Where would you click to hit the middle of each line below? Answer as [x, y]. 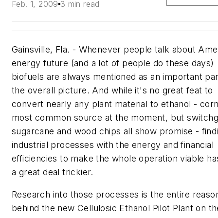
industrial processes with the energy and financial [113, 145]
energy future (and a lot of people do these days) [113, 63]
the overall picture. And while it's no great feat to [112, 90]
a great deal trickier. [53, 172]
